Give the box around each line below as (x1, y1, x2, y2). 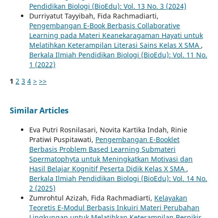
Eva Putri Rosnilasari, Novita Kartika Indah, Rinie (29, 125, 187, 134)
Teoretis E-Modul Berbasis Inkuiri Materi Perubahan (29, 202, 200, 212)
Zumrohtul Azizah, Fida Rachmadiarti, (29, 193, 154, 202)
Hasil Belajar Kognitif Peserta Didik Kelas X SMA (29, 163, 186, 173)
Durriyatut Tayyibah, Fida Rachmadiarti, (29, 11, 159, 20)
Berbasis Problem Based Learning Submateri (29, 144, 176, 154)
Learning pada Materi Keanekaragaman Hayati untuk (29, 30, 203, 40)
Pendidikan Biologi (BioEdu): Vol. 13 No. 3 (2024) (29, 1, 186, 11)
